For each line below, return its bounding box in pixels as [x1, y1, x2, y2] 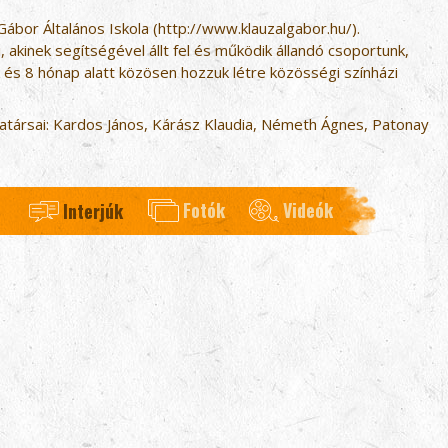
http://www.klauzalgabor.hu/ [158, 18, 352, 38]
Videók [282, 197, 333, 224]
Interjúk [62, 198, 123, 225]
